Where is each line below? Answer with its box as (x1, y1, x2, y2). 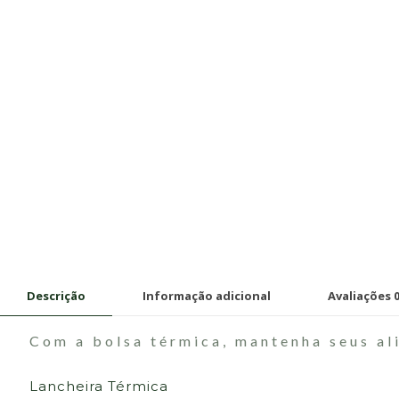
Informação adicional (142, 287, 271, 304)
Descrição (27, 287, 85, 304)
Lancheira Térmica (29, 377, 169, 395)
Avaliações (328, 287, 394, 304)
